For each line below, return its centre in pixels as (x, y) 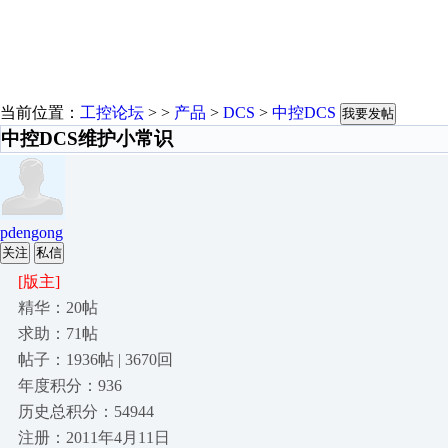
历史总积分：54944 (86, 411)
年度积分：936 (70, 385)
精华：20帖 (58, 307)
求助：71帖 (58, 333)
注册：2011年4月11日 (94, 437)
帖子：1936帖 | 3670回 (95, 359)
